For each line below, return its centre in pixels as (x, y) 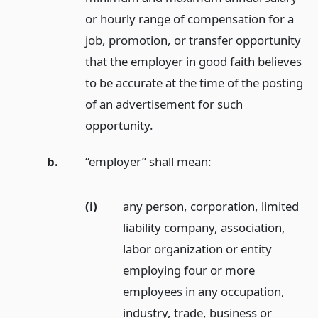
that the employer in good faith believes (193, 61)
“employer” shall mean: (148, 161)
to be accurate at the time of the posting (194, 82)
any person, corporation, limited (211, 206)
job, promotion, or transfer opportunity (193, 40)
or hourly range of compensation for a (189, 18)
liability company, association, (204, 227)
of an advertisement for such (164, 104)
